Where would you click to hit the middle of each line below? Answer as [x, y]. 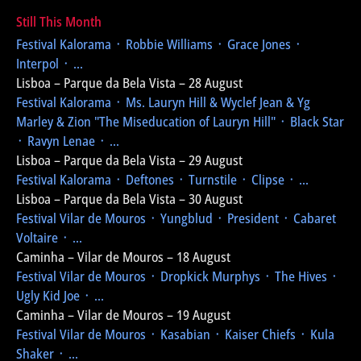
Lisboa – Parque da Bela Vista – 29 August [129, 160]
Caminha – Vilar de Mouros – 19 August [123, 315]
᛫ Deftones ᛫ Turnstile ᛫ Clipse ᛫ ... [210, 180]
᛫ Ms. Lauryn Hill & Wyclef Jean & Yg [211, 102]
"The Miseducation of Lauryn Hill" [185, 122]
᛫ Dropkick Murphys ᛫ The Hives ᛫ [242, 276]
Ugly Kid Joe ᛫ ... [60, 296]
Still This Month [59, 22]
